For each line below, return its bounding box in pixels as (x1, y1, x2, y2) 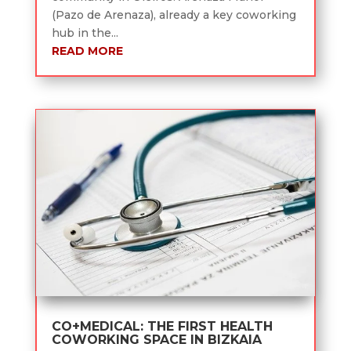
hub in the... (51, 26, 118, 41)
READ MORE (51, 44, 123, 59)
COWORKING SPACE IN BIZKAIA (51, 332, 262, 348)
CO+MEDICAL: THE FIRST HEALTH (51, 319, 273, 335)
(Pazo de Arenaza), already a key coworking (51, 8, 296, 23)
